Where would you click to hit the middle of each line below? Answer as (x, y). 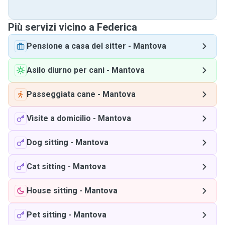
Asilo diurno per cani (66, 70)
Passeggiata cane (61, 94)
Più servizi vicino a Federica (73, 27)
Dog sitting (47, 142)
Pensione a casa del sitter (76, 46)
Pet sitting (46, 215)
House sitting (52, 191)
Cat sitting (46, 166)
